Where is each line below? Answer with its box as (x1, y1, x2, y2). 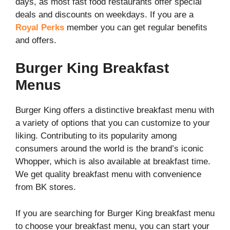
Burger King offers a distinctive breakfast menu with (15, 105, 214, 115)
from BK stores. (15, 182, 76, 192)
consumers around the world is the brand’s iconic (15, 144, 204, 154)
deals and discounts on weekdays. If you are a (15, 9, 194, 20)
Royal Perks (15, 22, 64, 32)
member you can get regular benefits (64, 22, 207, 32)
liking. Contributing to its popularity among (15, 131, 177, 141)
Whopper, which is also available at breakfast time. (15, 157, 210, 166)
